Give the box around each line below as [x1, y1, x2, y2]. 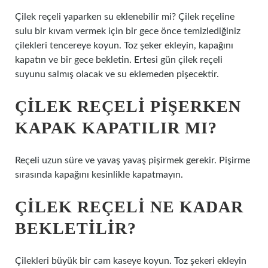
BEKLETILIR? [15, 219, 136, 237]
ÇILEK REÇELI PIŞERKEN [15, 97, 241, 115]
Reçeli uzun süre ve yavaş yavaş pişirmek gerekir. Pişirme [15, 156, 250, 165]
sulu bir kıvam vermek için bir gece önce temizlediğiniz [15, 26, 240, 36]
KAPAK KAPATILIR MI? [15, 118, 217, 137]
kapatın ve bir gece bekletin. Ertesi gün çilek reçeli [15, 55, 223, 65]
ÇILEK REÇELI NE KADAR [15, 197, 243, 216]
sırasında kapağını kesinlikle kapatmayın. [15, 170, 183, 179]
